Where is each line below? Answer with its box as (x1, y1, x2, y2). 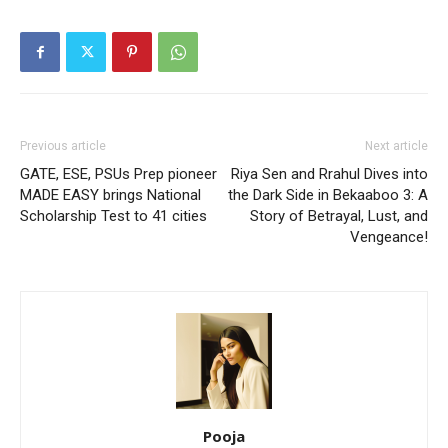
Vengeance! (350, 228, 428, 246)
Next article (365, 139, 428, 153)
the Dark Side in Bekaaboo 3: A (228, 186, 428, 204)
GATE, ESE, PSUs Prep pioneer (20, 165, 217, 183)
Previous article (20, 139, 106, 153)
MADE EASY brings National (20, 186, 201, 204)
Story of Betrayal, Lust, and (250, 207, 428, 225)
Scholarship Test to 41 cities (20, 207, 207, 225)
